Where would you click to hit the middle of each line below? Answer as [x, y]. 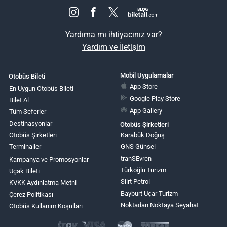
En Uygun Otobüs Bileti [41, 89]
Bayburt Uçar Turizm [149, 194]
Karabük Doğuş [142, 135]
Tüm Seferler [28, 112]
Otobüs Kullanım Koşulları [46, 206]
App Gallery [146, 111]
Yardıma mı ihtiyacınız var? [113, 35]
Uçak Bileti [24, 171]
